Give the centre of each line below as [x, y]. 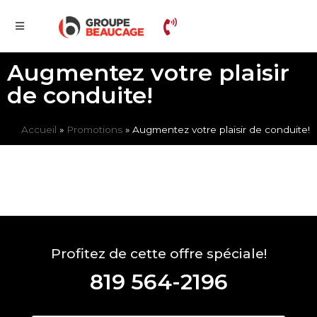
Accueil [39, 129]
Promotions [94, 129]
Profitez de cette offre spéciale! [158, 254]
